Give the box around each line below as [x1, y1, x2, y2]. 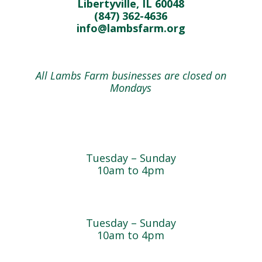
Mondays [110, 81, 152, 95]
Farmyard [105, 128, 156, 142]
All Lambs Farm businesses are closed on [35, 68, 226, 82]
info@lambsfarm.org [76, 21, 185, 35]
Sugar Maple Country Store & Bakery [33, 193, 229, 207]
